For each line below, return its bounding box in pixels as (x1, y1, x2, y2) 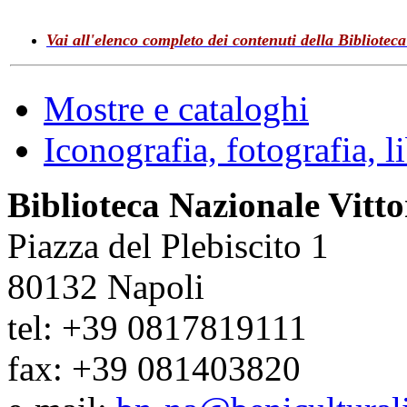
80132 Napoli (7, 266, 204, 306)
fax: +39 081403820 (7, 348, 301, 388)
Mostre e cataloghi (44, 88, 309, 128)
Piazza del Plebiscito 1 (7, 225, 329, 265)
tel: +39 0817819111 (7, 307, 307, 347)
